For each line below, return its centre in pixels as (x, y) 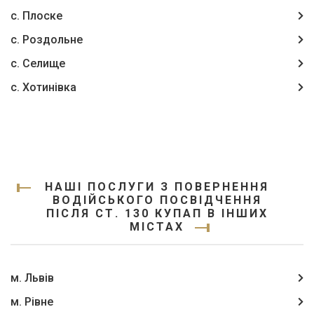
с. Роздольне (47, 40)
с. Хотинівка (43, 87)
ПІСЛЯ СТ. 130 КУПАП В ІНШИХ (157, 213)
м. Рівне (32, 302)
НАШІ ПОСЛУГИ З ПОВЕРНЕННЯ (157, 187)
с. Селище (38, 63)
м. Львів (32, 278)
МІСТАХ (157, 227)
